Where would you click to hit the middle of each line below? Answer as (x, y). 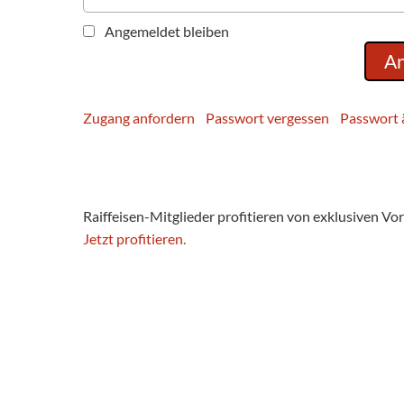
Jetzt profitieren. (134, 239)
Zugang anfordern (139, 118)
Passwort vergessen (267, 118)
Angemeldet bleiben (167, 31)
